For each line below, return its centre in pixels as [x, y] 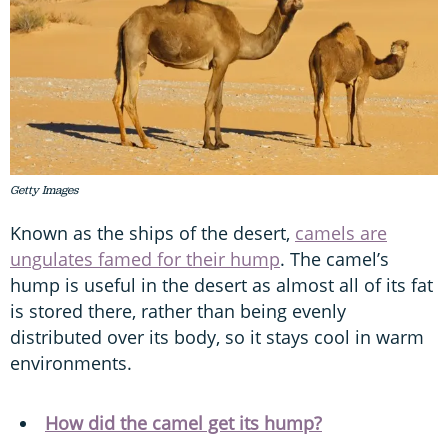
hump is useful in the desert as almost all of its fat [221, 284]
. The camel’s [334, 258]
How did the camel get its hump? [183, 422]
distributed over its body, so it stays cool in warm [217, 336]
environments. [71, 362]
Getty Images [44, 189]
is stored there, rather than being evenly [178, 310]
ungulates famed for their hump [145, 258]
